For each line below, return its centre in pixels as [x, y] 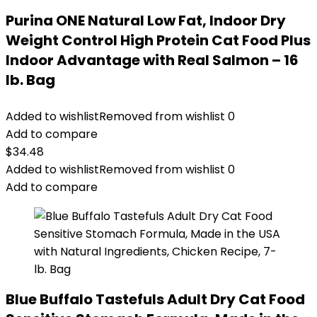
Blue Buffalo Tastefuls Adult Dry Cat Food [155, 299]
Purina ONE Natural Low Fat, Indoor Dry [146, 21]
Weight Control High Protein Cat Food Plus [158, 40]
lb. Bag [30, 80]
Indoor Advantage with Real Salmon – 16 [152, 60]
